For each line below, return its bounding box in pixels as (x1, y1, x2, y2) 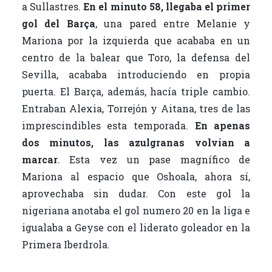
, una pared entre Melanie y (95, 16, 251, 30)
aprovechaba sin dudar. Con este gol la (21, 186, 251, 200)
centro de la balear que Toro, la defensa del (21, 50, 251, 64)
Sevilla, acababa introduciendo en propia (21, 67, 251, 81)
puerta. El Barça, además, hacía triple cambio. (21, 84, 251, 98)
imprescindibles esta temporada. (21, 118, 195, 132)
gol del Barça (21, 16, 95, 30)
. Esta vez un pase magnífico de (57, 152, 251, 166)
